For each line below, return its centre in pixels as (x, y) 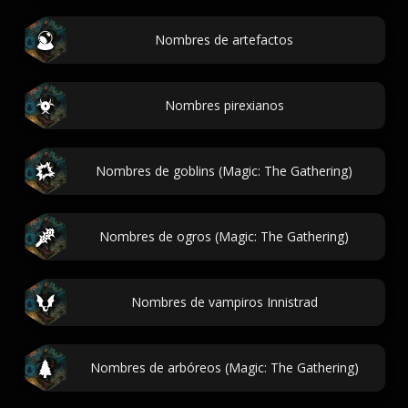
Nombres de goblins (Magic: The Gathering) (224, 171)
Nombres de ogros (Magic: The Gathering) (224, 236)
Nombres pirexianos (224, 105)
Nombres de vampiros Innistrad (224, 302)
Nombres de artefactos (224, 40)
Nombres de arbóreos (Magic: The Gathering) (224, 367)
